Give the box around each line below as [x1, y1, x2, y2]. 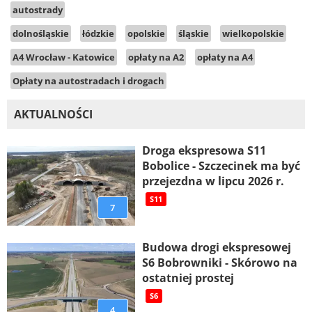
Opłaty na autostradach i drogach [13, 74, 164, 87]
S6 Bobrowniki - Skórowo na [141, 254, 297, 270]
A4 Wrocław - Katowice [13, 50, 115, 63]
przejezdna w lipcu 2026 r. [141, 173, 284, 189]
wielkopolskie [222, 26, 284, 40]
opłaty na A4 [197, 50, 253, 63]
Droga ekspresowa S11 [141, 142, 266, 158]
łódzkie [82, 26, 114, 40]
